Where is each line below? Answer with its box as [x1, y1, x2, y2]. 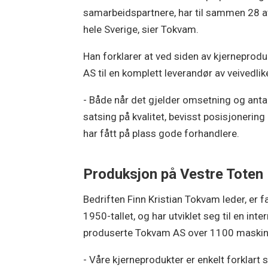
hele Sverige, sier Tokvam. [83, 23, 199, 35]
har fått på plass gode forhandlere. [83, 127, 240, 139]
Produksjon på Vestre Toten [83, 165, 264, 182]
